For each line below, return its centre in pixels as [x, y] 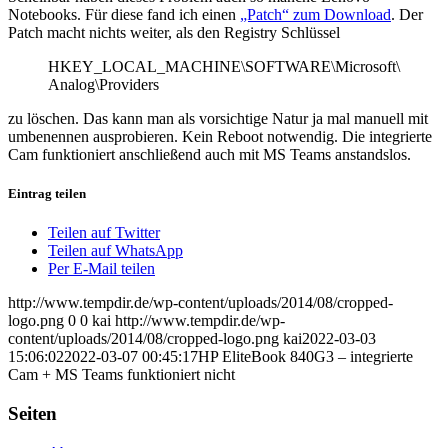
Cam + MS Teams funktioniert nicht [121, 375]
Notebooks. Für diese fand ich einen [124, 14]
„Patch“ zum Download [315, 14]
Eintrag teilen [47, 193]
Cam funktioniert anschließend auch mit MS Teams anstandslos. [209, 154]
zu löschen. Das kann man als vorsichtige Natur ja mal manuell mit [218, 118]
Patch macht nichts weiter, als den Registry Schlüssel [174, 32]
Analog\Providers [103, 84]
